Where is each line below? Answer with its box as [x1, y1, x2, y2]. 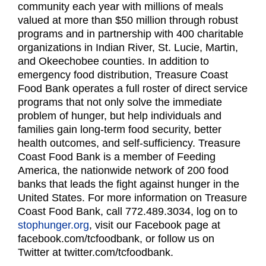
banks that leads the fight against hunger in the [18, 178, 239, 190]
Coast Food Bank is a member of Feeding [18, 151, 216, 163]
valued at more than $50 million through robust [18, 14, 238, 26]
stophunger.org [18, 219, 89, 231]
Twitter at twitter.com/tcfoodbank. [18, 246, 173, 258]
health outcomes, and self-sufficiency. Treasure [18, 137, 240, 149]
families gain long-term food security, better [18, 123, 221, 135]
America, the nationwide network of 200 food [18, 164, 229, 176]
